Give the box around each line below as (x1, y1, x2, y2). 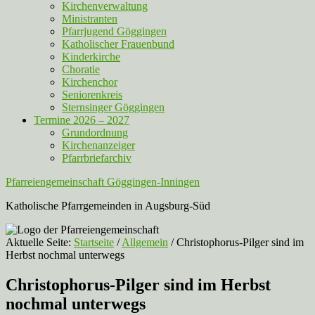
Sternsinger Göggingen (62, 101, 165, 113)
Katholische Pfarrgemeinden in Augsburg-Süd (6, 200, 210, 212)
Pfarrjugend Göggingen (62, 25, 167, 37)
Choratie (62, 63, 100, 75)
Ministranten (62, 13, 117, 25)
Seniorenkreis (62, 89, 122, 101)
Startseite (74, 236, 114, 248)
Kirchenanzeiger (62, 139, 135, 151)
